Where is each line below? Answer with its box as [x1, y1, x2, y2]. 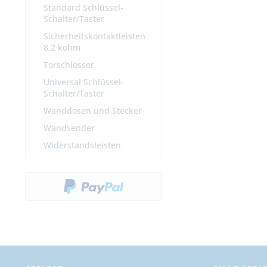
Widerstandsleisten [44, 139, 121, 151]
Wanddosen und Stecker [44, 105, 142, 117]
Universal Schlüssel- [44, 76, 124, 88]
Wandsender [44, 122, 95, 134]
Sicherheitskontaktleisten [44, 30, 145, 42]
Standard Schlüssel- [44, 2, 123, 14]
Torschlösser [44, 59, 94, 71]
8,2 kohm [44, 42, 80, 54]
